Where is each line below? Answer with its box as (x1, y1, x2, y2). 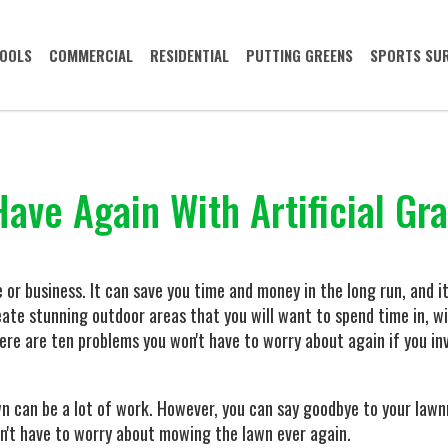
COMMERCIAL (49, 44, 134, 66)
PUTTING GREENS (246, 44, 354, 66)
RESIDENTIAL (150, 44, 230, 66)
